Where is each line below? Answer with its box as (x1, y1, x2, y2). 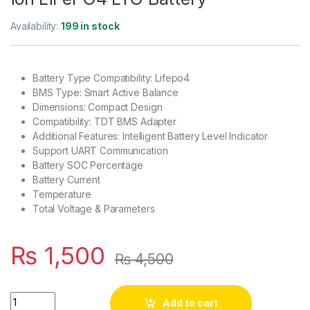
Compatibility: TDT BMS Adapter (33, 115, 176, 127)
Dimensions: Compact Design (33, 100, 163, 113)
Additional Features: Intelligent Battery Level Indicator (33, 129, 268, 142)
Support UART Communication (33, 144, 168, 156)
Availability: (10, 19, 62, 32)
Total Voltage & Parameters (33, 202, 155, 215)
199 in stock (61, 19, 120, 32)
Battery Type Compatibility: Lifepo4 (33, 71, 190, 84)
